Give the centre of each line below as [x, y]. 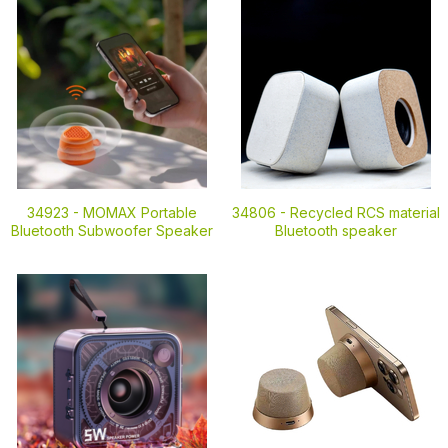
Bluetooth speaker [336, 230]
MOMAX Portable [140, 212]
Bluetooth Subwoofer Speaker [112, 230]
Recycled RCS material [365, 212]
